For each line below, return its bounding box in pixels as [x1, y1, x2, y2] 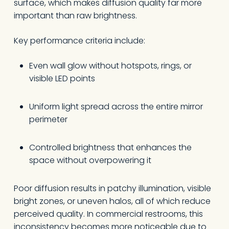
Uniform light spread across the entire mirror [29, 101, 203, 112]
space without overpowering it [29, 154, 151, 166]
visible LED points [29, 73, 95, 84]
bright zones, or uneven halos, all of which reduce [13, 195, 211, 207]
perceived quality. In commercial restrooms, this [13, 208, 203, 220]
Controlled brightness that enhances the [29, 142, 192, 153]
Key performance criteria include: [13, 35, 145, 47]
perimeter [29, 113, 67, 125]
